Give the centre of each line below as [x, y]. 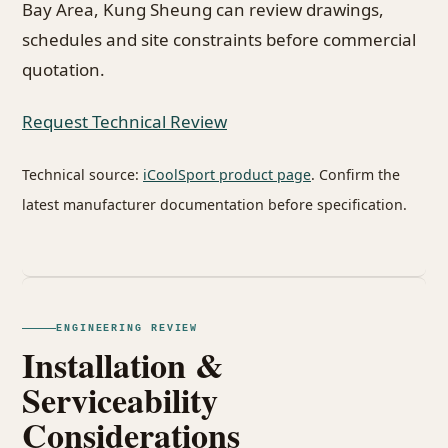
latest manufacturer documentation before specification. [214, 205]
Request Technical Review [124, 122]
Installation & [122, 364]
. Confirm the [355, 175]
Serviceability [120, 399]
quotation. [63, 70]
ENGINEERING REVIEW [127, 328]
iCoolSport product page [227, 175]
